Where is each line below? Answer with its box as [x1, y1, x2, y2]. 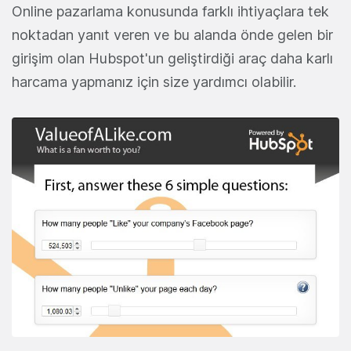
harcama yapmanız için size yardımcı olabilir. [12, 74, 296, 90]
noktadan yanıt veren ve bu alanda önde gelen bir [12, 27, 333, 43]
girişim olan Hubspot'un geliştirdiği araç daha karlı [12, 50, 333, 67]
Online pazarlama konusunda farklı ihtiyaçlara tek [12, 3, 329, 20]
